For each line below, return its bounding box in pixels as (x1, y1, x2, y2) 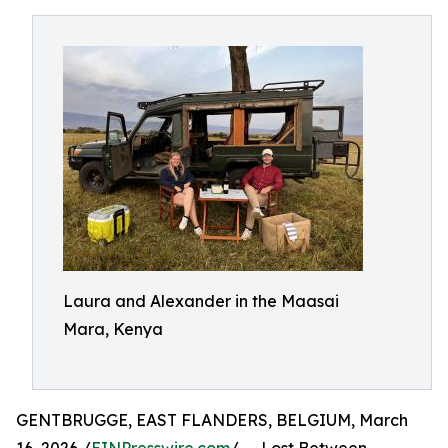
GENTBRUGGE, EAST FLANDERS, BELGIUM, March (16, 410, 408, 430)
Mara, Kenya (63, 319, 163, 339)
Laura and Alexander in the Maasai (63, 291, 339, 311)
